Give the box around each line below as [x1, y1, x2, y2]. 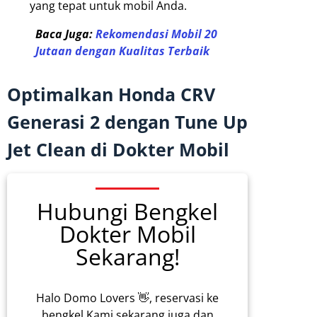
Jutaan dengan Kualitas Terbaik [35, 43, 209, 59]
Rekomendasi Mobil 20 [96, 26, 217, 42]
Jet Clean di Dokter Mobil [7, 137, 229, 162]
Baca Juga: [35, 26, 96, 42]
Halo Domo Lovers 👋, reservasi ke [36, 290, 219, 306]
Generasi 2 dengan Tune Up [7, 110, 248, 134]
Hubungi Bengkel [37, 196, 218, 227]
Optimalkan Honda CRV [7, 82, 215, 107]
